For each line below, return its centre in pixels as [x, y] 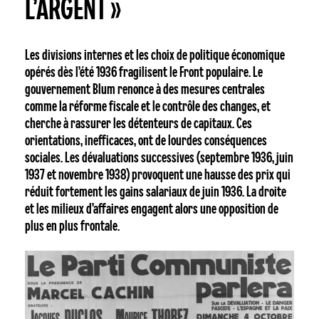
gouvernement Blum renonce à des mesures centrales [145, 89]
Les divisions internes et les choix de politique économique [155, 55]
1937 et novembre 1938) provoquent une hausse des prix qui [157, 174]
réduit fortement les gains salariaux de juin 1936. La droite [155, 192]
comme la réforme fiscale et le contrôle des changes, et [147, 106]
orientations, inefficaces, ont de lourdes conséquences [146, 140]
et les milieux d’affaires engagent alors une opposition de [151, 209]
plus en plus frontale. [72, 226]
